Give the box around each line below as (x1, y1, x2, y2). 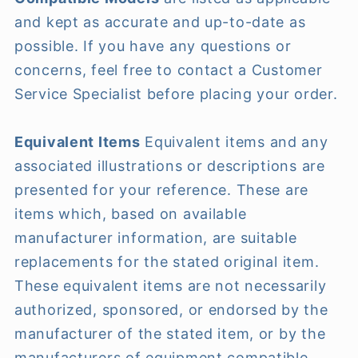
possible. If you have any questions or (14, 38, 292, 55)
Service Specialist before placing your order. (14, 86, 338, 103)
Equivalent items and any (145, 133, 328, 151)
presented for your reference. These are (14, 181, 309, 199)
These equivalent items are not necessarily (14, 277, 327, 295)
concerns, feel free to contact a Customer (14, 62, 323, 79)
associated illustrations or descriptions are (14, 157, 325, 175)
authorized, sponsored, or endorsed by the (14, 301, 328, 319)
